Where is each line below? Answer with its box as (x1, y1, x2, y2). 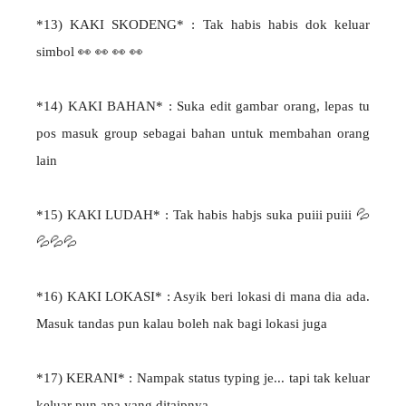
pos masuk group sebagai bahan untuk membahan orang (36, 126, 370, 141)
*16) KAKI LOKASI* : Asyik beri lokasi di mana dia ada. (36, 289, 370, 304)
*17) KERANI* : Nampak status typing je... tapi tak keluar (36, 371, 370, 386)
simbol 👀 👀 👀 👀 (36, 44, 143, 60)
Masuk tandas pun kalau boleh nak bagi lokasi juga (36, 316, 327, 332)
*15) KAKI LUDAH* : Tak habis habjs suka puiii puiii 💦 (36, 208, 370, 223)
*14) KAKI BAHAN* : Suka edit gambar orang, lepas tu (36, 99, 370, 114)
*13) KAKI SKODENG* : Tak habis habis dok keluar (36, 17, 370, 33)
